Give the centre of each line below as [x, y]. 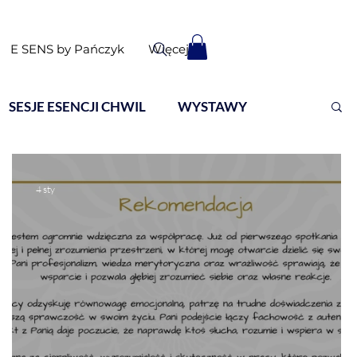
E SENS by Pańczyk [67, 49]
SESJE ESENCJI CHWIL [77, 106]
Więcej [168, 49]
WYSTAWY [212, 106]
